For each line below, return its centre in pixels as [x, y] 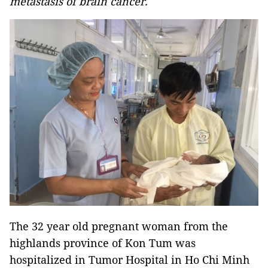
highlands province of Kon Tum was [103, 243]
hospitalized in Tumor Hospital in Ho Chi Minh [130, 260]
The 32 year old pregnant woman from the [119, 226]
